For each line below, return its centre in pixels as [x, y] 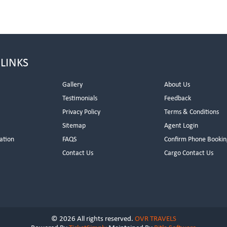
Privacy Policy [82, 112]
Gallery [73, 85]
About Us [177, 85]
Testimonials [80, 99]
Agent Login [181, 126]
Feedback [178, 99]
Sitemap [74, 126]
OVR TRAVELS [155, 219]
